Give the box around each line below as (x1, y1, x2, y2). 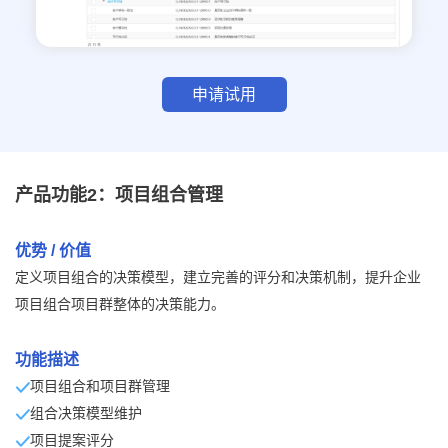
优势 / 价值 (15, 242, 91, 259)
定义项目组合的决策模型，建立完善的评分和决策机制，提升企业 (15, 269, 421, 285)
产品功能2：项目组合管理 (15, 185, 223, 206)
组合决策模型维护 (30, 404, 142, 421)
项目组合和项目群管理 (30, 377, 170, 394)
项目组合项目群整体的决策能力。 (15, 296, 225, 312)
